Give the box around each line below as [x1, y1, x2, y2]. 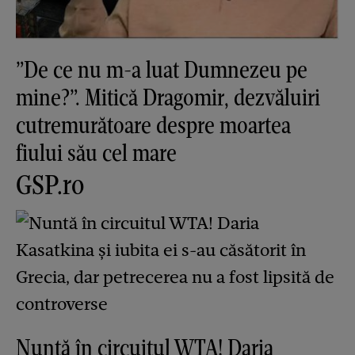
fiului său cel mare [16, 138, 177, 168]
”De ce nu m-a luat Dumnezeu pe [16, 55, 307, 85]
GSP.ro [16, 167, 84, 202]
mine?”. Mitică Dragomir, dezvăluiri [16, 82, 320, 113]
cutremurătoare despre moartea [16, 110, 291, 140]
